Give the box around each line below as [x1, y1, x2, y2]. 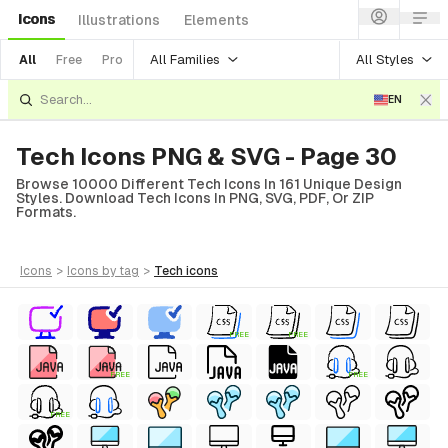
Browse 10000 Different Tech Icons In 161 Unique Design [16, 176, 402, 192]
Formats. [16, 204, 76, 220]
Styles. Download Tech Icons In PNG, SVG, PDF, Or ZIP [16, 190, 374, 206]
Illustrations [78, 12, 160, 28]
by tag [102, 264, 139, 278]
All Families [150, 51, 220, 67]
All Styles [356, 51, 414, 67]
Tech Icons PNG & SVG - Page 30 [16, 143, 397, 170]
